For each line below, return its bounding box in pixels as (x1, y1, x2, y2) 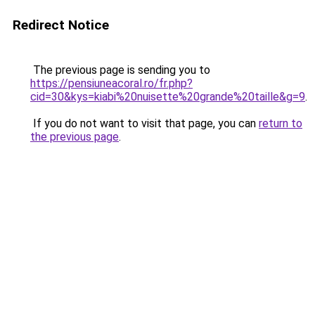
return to (259, 117, 302, 130)
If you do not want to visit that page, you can (30, 117, 259, 130)
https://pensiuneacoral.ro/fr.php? (30, 77, 193, 90)
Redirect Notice (13, 17, 109, 33)
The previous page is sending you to (30, 63, 210, 77)
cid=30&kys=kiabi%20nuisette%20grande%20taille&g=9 (30, 90, 305, 103)
